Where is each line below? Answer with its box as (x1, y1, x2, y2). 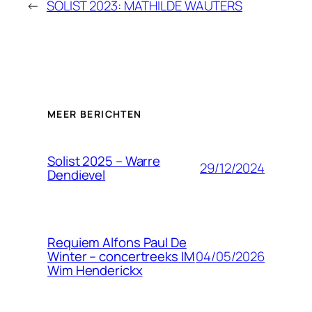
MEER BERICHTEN (47, 107, 142, 121)
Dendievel (47, 166, 106, 185)
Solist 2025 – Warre (47, 152, 161, 171)
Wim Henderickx (47, 261, 143, 280)
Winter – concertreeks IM (47, 247, 195, 266)
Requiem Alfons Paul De (47, 233, 187, 252)
